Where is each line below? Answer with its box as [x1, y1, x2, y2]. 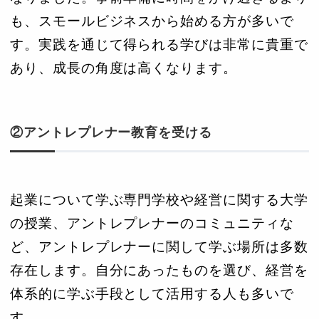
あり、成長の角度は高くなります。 [10, 61, 237, 76]
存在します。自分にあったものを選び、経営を [10, 263, 308, 278]
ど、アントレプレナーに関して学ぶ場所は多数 [10, 239, 308, 255]
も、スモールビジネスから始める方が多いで [10, 14, 294, 29]
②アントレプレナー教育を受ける [10, 125, 212, 140]
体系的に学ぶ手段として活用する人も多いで [10, 286, 294, 302]
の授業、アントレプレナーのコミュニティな [10, 216, 294, 231]
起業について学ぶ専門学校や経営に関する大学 [10, 192, 308, 208]
